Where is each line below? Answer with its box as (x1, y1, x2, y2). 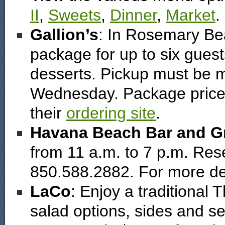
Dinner (110, 6, 157, 24)
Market (166, 6, 215, 24)
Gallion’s (30, 26, 98, 44)
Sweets (48, 6, 101, 24)
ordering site (66, 104, 156, 122)
